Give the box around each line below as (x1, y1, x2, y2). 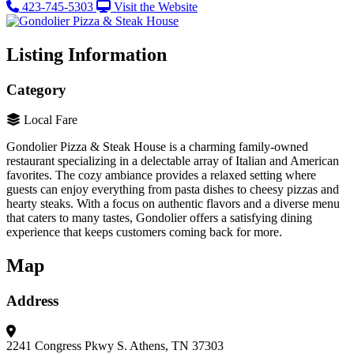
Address (6, 292, 58, 310)
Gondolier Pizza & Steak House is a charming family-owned (6, 140, 308, 154)
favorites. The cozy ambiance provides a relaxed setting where (6, 168, 316, 183)
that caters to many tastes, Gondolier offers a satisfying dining (6, 211, 312, 225)
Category (6, 81, 66, 98)
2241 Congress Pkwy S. (6, 338, 127, 352)
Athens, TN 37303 (130, 338, 224, 352)
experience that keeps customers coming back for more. (6, 225, 282, 239)
